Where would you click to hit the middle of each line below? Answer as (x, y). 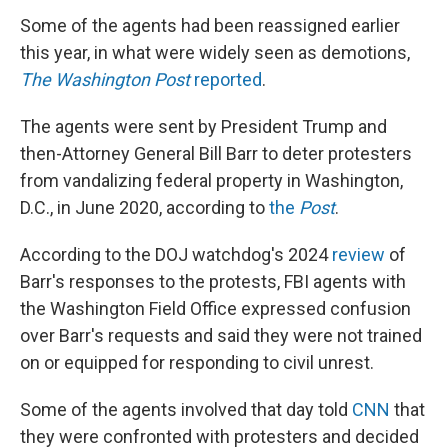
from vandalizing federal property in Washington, (211, 180)
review (360, 254)
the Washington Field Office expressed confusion (215, 308)
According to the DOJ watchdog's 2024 (176, 254)
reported (226, 79)
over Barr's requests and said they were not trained (221, 335)
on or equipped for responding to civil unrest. (197, 362)
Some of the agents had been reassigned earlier (210, 25)
